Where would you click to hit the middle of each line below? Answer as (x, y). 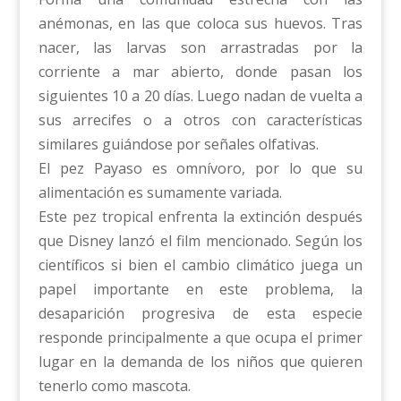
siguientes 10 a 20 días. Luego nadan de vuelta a (200, 96)
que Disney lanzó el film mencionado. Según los (200, 241)
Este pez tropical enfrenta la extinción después (200, 217)
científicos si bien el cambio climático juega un (200, 265)
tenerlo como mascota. (114, 386)
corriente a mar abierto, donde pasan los (200, 72)
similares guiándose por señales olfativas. (178, 144)
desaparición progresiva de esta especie (200, 313)
